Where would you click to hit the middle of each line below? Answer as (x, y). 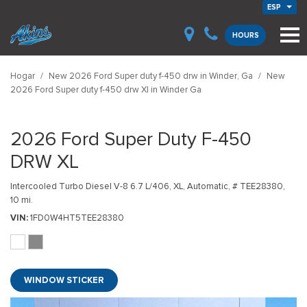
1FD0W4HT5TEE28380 (77, 218)
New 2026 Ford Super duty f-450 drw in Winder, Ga (152, 76)
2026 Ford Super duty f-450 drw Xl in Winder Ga (106, 89)
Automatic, (209, 186)
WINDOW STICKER (64, 280)
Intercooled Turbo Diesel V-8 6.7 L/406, (91, 186)
